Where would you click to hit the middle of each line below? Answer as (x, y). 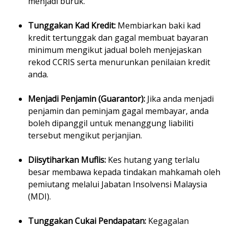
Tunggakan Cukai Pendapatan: (88, 221)
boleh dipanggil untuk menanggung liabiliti (111, 123)
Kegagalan (168, 221)
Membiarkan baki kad (159, 26)
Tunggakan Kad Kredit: (73, 26)
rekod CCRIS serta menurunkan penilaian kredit (119, 62)
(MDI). (39, 197)
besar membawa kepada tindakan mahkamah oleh (124, 172)
